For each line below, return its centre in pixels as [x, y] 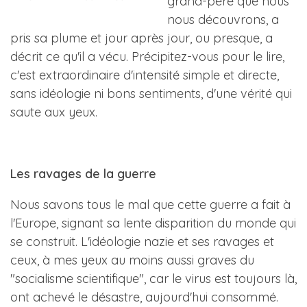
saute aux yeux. [54, 112]
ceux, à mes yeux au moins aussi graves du [132, 260]
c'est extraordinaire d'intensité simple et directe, [145, 75]
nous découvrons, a [223, 20]
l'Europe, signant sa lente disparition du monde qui [153, 223]
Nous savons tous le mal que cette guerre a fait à [150, 205]
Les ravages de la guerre [83, 174]
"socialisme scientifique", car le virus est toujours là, [153, 279]
